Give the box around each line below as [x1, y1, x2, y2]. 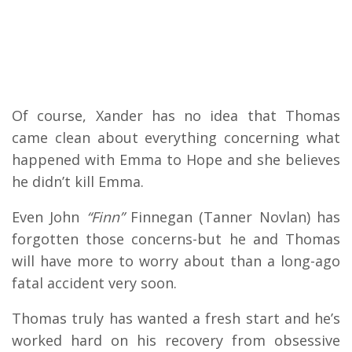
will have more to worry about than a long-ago [12, 251, 340, 271]
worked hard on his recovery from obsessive [12, 331, 340, 350]
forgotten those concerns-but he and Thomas [12, 229, 340, 249]
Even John [12, 207, 86, 227]
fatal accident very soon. [12, 273, 177, 293]
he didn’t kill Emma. [12, 172, 144, 192]
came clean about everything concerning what [12, 128, 340, 148]
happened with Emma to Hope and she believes [12, 150, 340, 170]
